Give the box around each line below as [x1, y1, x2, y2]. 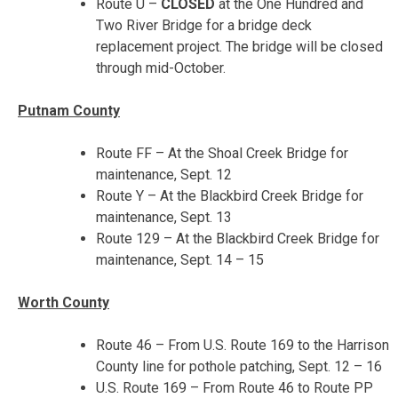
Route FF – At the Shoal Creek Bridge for [96, 144, 348, 162]
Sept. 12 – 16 [298, 357, 382, 375]
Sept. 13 [180, 208, 232, 226]
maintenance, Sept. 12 [96, 165, 232, 183]
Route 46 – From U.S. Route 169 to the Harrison [96, 336, 389, 354]
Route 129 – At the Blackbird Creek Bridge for [96, 229, 379, 247]
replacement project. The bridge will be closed [96, 37, 383, 55]
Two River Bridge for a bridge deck [96, 16, 312, 34]
